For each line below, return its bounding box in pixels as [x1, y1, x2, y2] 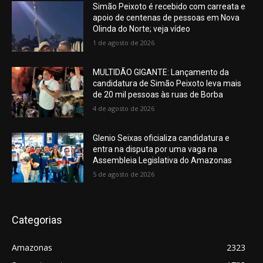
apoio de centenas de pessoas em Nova [93, 13, 240, 23]
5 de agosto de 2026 [93, 169, 155, 178]
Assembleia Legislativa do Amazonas [93, 155, 232, 165]
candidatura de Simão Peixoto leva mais [93, 78, 242, 88]
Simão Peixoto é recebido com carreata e [93, 2, 246, 12]
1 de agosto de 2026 [93, 38, 155, 48]
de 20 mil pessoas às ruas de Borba [93, 89, 224, 99]
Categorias [12, 214, 62, 227]
